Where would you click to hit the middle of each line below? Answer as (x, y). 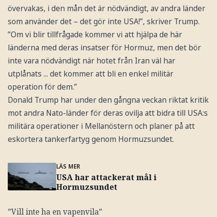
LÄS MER (68, 166)
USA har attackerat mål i (106, 178)
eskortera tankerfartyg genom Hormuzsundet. (91, 139)
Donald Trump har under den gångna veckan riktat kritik (108, 100)
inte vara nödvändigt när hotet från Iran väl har (91, 61)
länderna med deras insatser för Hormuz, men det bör (104, 48)
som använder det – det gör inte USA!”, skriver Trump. (103, 22)
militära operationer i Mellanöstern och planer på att (101, 126)
